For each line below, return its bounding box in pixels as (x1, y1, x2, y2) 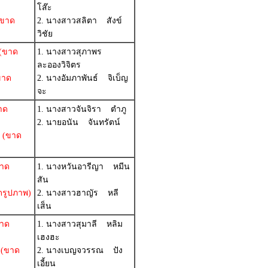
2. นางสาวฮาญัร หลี (37, 188, 118, 197)
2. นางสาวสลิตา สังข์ (37, 16, 122, 25)
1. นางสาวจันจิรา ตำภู (37, 105, 126, 114)
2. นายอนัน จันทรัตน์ (37, 118, 120, 127)
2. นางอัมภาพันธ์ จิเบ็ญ (37, 74, 128, 83)
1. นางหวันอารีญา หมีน (37, 162, 130, 171)
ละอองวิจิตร (37, 60, 81, 69)
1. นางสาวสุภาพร (37, 47, 109, 56)
